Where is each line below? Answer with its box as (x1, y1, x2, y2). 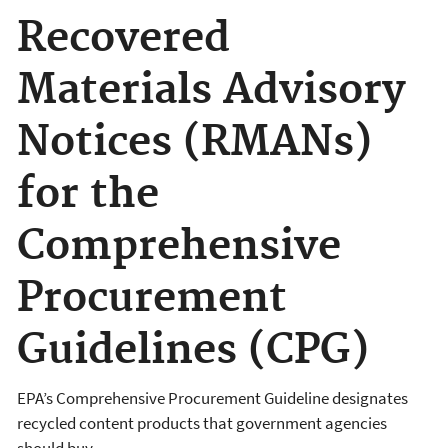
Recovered (17, 13, 230, 65)
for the (17, 169, 159, 221)
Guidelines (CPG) (17, 325, 369, 377)
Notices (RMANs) (17, 117, 372, 169)
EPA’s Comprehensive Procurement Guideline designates (17, 386, 408, 409)
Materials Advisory (17, 65, 405, 117)
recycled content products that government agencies (17, 411, 387, 434)
